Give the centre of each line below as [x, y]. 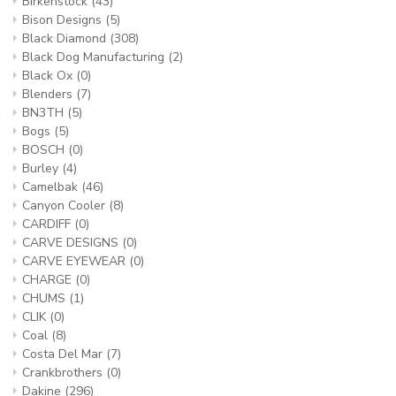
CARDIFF [48, 224]
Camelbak [52, 187]
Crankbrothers [64, 373]
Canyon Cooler [65, 206]
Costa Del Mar [64, 354]
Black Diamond [66, 38]
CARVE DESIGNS [72, 243]
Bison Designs [64, 20]
